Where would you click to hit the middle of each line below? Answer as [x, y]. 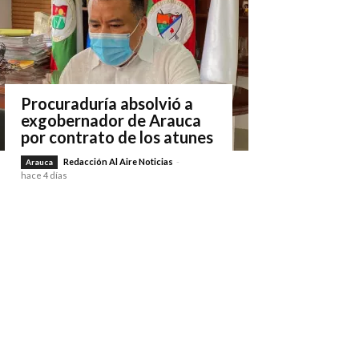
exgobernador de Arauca [111, 120]
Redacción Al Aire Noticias [118, 161]
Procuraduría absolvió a [107, 103]
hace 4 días [44, 175]
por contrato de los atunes [117, 137]
